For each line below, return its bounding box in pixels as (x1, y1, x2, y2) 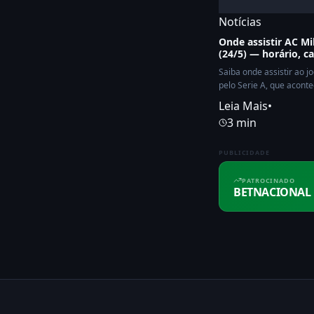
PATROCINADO (242, 175, 295, 185)
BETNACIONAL (233, 184, 311, 200)
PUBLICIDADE (219, 148, 270, 157)
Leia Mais (219, 98, 268, 114)
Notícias (219, 14, 261, 29)
